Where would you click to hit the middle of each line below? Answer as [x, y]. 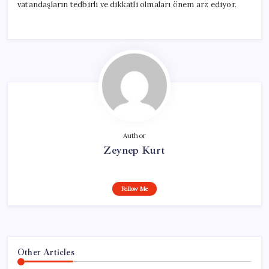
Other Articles [46, 252]
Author [134, 135]
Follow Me [134, 189]
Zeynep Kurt [134, 150]
